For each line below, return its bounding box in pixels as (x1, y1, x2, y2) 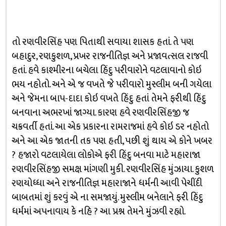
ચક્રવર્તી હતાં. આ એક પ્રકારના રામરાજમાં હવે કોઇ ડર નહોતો (11, 119, 209, 135)
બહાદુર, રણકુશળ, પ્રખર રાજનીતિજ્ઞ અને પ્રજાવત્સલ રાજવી (11, 48, 208, 64)
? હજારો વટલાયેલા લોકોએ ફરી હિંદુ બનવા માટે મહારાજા (11, 147, 200, 163)
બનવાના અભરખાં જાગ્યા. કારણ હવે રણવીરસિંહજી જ (11, 104, 189, 121)
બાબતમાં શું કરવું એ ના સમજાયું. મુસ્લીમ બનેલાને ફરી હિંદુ (11, 189, 203, 205)
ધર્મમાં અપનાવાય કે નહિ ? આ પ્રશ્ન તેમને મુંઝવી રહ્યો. (11, 203, 186, 219)
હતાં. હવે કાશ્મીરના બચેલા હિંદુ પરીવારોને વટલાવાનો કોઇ (11, 62, 201, 78)
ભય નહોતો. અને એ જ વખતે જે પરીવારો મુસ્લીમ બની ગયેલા (11, 76, 211, 92)
